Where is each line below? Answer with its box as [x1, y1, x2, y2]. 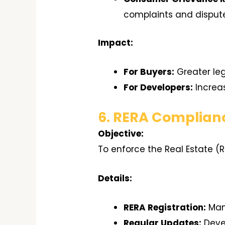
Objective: [98, 127, 144, 140]
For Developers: [124, 81, 193, 94]
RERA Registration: [124, 201, 206, 214]
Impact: [98, 37, 134, 49]
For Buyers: [124, 66, 175, 78]
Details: [98, 172, 133, 184]
